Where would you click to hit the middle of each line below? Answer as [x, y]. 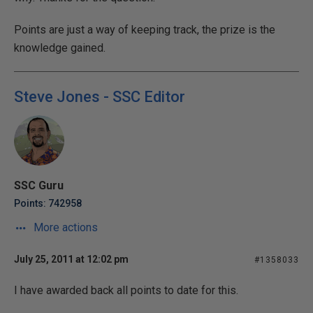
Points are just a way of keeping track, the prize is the [145, 30]
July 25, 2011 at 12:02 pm [71, 259]
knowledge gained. [60, 48]
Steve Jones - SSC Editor [100, 97]
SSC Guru [39, 185]
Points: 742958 [48, 203]
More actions [64, 227]
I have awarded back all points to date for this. [126, 290]
